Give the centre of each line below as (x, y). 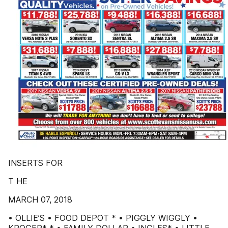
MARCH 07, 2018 (40, 199)
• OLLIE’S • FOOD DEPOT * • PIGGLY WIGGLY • (103, 218)
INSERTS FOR (35, 163)
